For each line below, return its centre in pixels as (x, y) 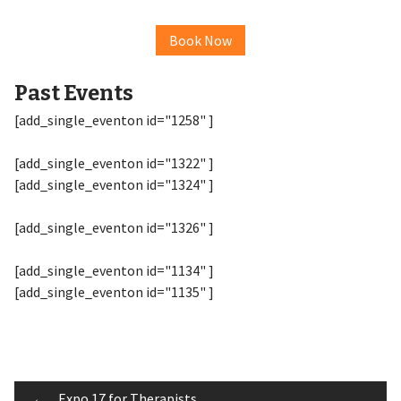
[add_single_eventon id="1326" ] (114, 228)
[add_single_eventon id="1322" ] (114, 163)
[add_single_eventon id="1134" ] (114, 271)
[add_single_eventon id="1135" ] (114, 292)
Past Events (73, 94)
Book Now (200, 41)
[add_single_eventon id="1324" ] (114, 185)
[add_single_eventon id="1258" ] (114, 120)
